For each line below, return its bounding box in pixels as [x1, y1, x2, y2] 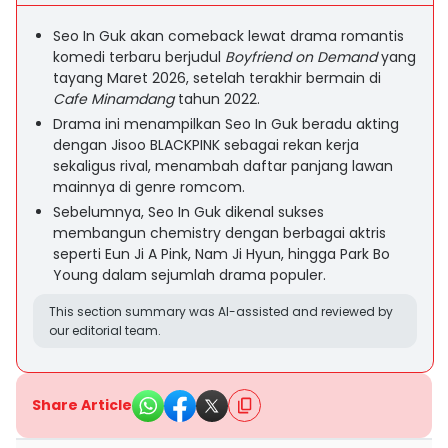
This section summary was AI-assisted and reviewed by [49, 303, 393, 320]
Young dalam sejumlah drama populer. [53, 265, 326, 285]
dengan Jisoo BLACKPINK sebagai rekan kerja [53, 135, 359, 155]
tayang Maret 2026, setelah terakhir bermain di [53, 68, 381, 88]
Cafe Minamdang [53, 89, 174, 109]
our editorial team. [49, 322, 161, 339]
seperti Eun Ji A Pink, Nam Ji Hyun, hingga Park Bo [53, 244, 390, 264]
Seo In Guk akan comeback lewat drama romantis [53, 26, 404, 46]
